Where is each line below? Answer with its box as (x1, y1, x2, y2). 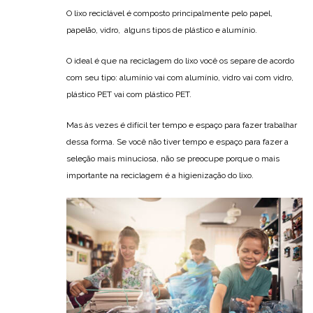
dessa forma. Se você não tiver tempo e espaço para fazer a (66, 136, 289, 147)
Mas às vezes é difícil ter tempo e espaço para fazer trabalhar (66, 119, 297, 130)
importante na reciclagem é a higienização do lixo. (66, 170, 254, 180)
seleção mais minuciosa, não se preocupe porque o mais (66, 153, 279, 163)
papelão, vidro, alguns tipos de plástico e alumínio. (66, 24, 257, 35)
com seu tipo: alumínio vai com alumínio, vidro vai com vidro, (66, 72, 293, 82)
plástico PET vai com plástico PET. (66, 89, 191, 99)
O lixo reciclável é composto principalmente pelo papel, (66, 8, 272, 18)
